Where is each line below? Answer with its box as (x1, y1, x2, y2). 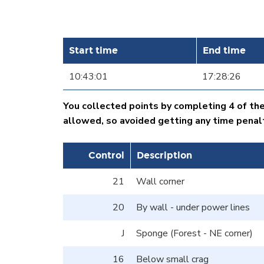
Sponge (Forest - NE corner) (136, 226, 253, 240)
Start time (69, 44, 118, 56)
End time (203, 44, 246, 56)
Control (88, 149, 124, 161)
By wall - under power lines (136, 200, 250, 214)
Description (137, 149, 192, 161)
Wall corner (136, 174, 184, 188)
